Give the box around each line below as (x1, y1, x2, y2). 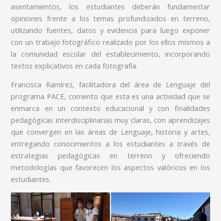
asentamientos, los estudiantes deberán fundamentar (11, 1, 210, 11)
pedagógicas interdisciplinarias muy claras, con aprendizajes (11, 115, 210, 125)
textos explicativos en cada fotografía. (11, 60, 138, 71)
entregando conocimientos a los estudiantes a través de (11, 139, 210, 149)
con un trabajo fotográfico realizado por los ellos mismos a (11, 37, 210, 47)
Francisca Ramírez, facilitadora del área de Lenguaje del (11, 79, 210, 90)
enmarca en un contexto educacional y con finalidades (11, 103, 210, 113)
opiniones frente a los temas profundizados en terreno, (11, 13, 210, 23)
